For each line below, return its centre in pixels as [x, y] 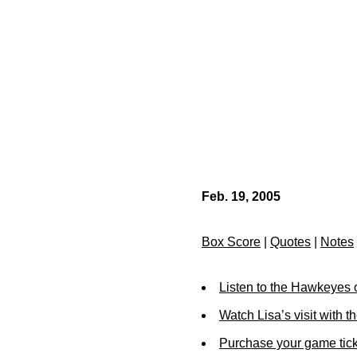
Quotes [290, 242]
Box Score [231, 242]
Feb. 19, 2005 [241, 196]
